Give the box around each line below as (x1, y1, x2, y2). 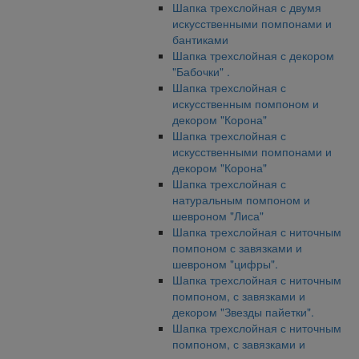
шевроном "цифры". (172, 256, 278, 272)
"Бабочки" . (172, 63, 230, 79)
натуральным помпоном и (172, 192, 310, 208)
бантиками (172, 31, 228, 47)
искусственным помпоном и (172, 95, 319, 111)
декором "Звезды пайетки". (172, 304, 314, 320)
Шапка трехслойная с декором (172, 47, 334, 63)
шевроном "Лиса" (172, 208, 264, 224)
